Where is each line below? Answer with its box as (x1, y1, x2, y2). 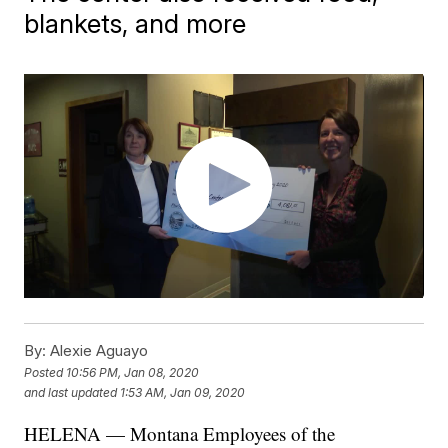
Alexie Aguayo (46, 341, 149, 361)
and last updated (24, 384, 118, 400)
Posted (24, 364, 67, 380)
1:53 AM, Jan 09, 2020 (120, 384, 246, 400)
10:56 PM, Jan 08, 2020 (66, 364, 200, 380)
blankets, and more (24, 8, 247, 39)
